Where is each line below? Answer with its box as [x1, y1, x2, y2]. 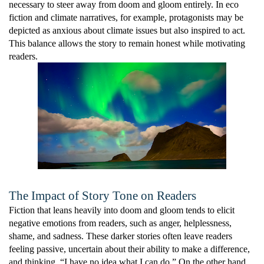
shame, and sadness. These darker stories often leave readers [9, 231, 232, 241]
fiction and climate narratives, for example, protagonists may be [9, 12, 243, 22]
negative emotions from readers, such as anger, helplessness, [9, 218, 232, 228]
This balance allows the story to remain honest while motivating [9, 38, 245, 48]
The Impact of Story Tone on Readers [9, 189, 196, 203]
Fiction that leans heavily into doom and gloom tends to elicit [9, 205, 235, 215]
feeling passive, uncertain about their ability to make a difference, [9, 244, 250, 254]
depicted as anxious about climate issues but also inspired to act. [9, 25, 245, 35]
